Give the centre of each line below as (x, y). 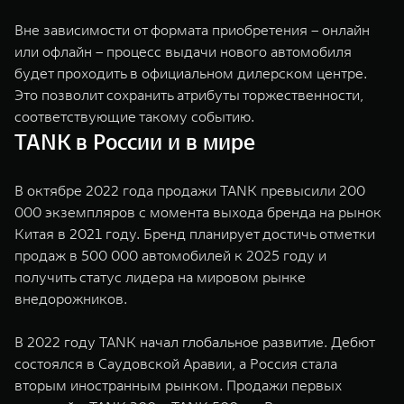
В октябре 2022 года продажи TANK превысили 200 (190, 190)
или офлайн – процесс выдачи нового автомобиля (183, 51)
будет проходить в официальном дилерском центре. (191, 73)
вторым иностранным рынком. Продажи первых (178, 385)
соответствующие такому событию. (134, 116)
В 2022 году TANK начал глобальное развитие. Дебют (194, 341)
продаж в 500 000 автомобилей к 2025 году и (170, 255)
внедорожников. (71, 298)
